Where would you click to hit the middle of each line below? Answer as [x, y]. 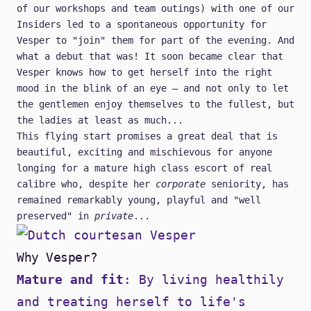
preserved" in [56, 216]
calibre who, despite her [86, 184]
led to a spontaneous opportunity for [164, 25]
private [114, 216]
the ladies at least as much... [100, 120]
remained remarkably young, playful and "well [139, 200]
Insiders [39, 25]
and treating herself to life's [131, 302]
